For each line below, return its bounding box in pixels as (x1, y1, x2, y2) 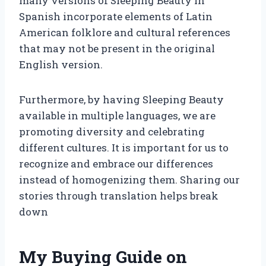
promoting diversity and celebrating (19, 124, 205, 138)
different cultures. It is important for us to (19, 140, 229, 154)
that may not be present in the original (19, 41, 215, 55)
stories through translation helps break (19, 188, 218, 202)
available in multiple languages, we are (19, 108, 216, 122)
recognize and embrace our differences (19, 156, 213, 170)
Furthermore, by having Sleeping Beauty (19, 92, 224, 106)
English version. (19, 57, 103, 71)
